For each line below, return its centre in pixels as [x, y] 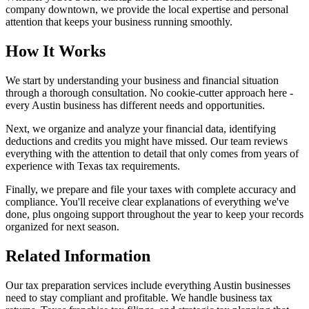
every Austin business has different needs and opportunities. [135, 106]
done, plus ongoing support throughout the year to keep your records [154, 215]
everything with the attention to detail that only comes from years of [152, 154]
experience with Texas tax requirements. [93, 166]
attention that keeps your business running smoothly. [119, 22]
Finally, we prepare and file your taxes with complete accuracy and [151, 190]
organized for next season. [62, 227]
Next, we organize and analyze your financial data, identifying [141, 129]
